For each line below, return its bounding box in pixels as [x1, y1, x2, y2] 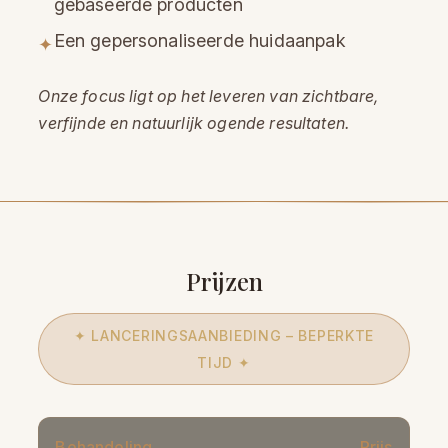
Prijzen [185, 265, 263, 298]
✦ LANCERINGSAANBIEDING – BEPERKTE [73, 327, 375, 345]
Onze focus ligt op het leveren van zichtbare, [38, 86, 379, 107]
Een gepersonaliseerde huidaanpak [53, 30, 346, 52]
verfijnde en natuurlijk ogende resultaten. [38, 113, 350, 134]
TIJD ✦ [197, 354, 251, 372]
